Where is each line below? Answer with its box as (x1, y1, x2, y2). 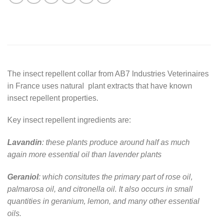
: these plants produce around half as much (42, 138, 190, 147)
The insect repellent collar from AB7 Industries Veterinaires (7, 69, 209, 78)
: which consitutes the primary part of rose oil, (38, 172, 193, 181)
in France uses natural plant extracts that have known (7, 81, 192, 90)
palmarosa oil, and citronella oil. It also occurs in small (7, 184, 193, 193)
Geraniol (7, 172, 38, 181)
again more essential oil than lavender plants (7, 150, 162, 159)
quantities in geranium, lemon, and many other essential (7, 197, 200, 205)
